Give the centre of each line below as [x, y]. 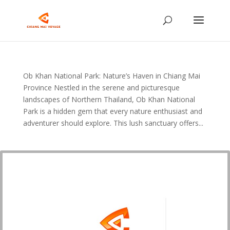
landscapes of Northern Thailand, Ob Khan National [109, 99]
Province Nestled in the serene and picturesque [101, 88]
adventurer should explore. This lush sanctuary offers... [113, 123]
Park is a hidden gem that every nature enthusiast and [112, 111]
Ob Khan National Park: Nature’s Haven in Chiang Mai [111, 76]
